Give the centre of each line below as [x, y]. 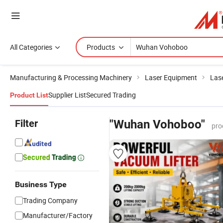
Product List [29, 95]
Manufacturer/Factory [58, 215]
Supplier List [67, 95]
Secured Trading [111, 95]
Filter [26, 123]
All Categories [31, 47]
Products [101, 47]
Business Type [41, 184]
